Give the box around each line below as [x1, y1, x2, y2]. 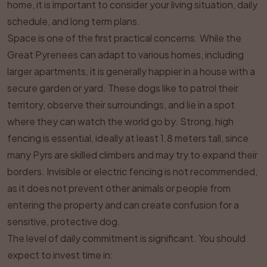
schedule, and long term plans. [7, 15, 140, 27]
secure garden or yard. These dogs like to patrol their [7, 82, 238, 94]
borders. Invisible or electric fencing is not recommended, [7, 165, 257, 178]
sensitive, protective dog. [7, 215, 120, 228]
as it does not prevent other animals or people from [7, 182, 231, 194]
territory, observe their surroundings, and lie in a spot [7, 98, 235, 111]
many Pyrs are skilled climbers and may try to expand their [7, 148, 257, 161]
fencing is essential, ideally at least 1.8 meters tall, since [7, 132, 249, 144]
